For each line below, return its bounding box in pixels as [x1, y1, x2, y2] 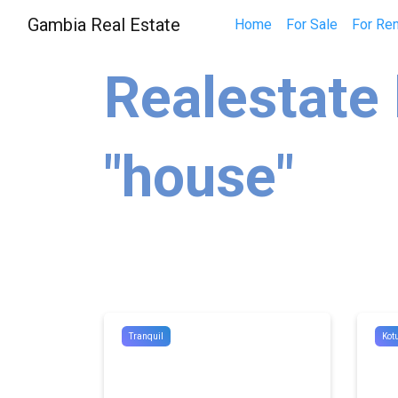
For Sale [285, 16, 338, 33]
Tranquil [129, 331, 163, 341]
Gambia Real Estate [28, 14, 180, 36]
